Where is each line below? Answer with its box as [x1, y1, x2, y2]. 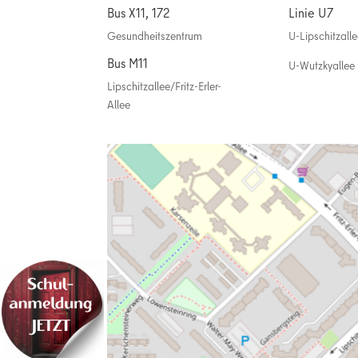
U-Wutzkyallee [288, 58, 356, 74]
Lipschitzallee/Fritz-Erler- [107, 78, 222, 95]
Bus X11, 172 [107, 4, 170, 22]
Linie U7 [288, 4, 334, 22]
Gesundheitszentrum [107, 28, 203, 45]
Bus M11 [107, 54, 149, 73]
